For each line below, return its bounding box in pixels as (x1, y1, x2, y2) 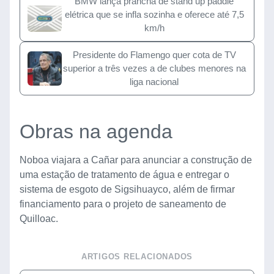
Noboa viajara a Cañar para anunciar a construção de (20, 154, 252, 165)
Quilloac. (20, 213, 58, 224)
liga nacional (130, 76, 179, 87)
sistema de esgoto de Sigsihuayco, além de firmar (20, 183, 235, 194)
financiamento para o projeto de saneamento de (20, 198, 226, 209)
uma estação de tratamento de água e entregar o (20, 169, 229, 180)
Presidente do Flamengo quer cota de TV (72, 49, 236, 60)
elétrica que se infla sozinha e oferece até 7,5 (64, 9, 244, 20)
